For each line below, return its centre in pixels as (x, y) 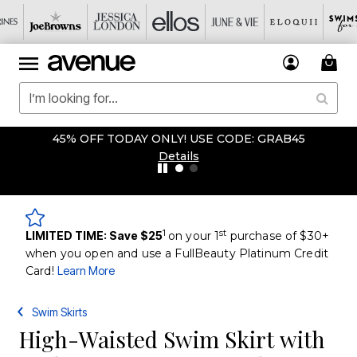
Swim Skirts (60, 312)
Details (178, 156)
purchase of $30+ (278, 236)
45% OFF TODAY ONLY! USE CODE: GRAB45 (178, 139)
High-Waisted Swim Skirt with (172, 339)
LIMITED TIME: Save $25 (94, 235)
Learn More (86, 271)
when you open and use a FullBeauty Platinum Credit (177, 253)
